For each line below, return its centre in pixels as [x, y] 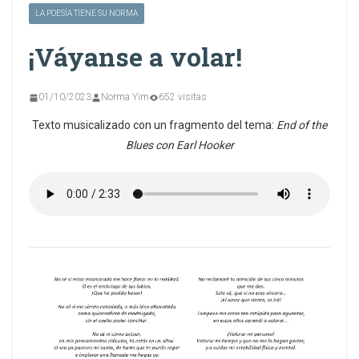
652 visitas [183, 97]
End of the [302, 125]
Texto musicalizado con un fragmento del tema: [154, 125]
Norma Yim [125, 97]
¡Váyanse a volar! [135, 57]
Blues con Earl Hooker [179, 145]
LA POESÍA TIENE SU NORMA [87, 14]
